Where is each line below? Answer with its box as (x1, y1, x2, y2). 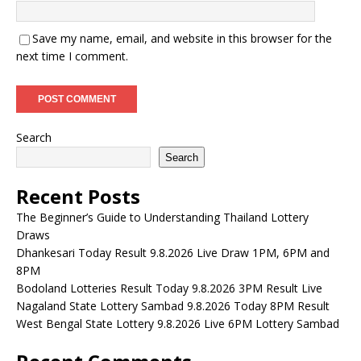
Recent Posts (16, 183, 140, 210)
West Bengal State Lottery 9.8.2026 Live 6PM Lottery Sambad (16, 316, 339, 331)
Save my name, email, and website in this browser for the (32, 31, 332, 46)
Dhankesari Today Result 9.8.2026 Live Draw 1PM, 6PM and (16, 245, 330, 260)
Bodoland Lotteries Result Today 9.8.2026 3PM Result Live (16, 280, 322, 296)
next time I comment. (16, 48, 128, 64)
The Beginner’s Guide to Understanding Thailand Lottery (16, 210, 309, 225)
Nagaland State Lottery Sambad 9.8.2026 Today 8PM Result (16, 298, 330, 313)
